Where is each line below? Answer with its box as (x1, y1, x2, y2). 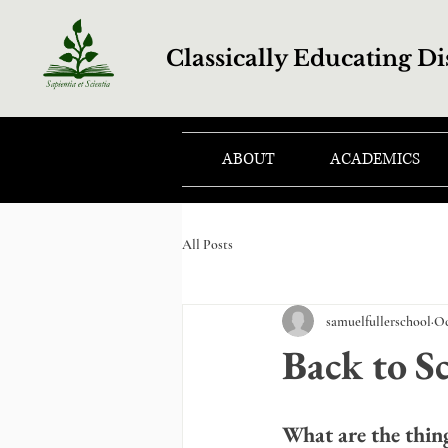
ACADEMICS (330, 148, 420, 170)
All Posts (182, 235, 233, 253)
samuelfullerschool (326, 312, 431, 330)
